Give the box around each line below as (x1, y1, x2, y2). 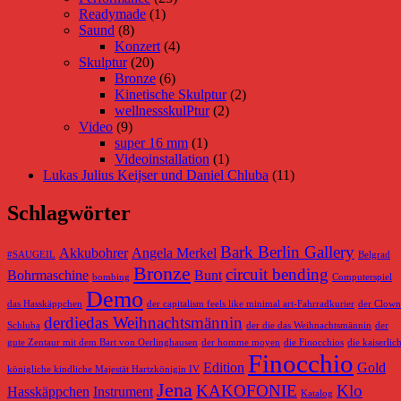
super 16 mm (115, 134, 188, 150)
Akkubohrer (59, 245, 128, 261)
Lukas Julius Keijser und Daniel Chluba (43, 166, 269, 183)
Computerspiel (332, 272, 392, 283)
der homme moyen (201, 337, 280, 348)
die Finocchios (284, 337, 344, 348)
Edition (203, 360, 244, 376)
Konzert (115, 38, 160, 54)
